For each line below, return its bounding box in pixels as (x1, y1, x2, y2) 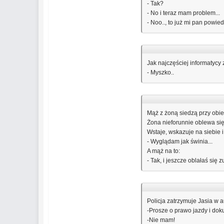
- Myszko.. (147, 69, 174, 76)
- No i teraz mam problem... (147, 9, 220, 16)
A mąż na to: (147, 147, 180, 154)
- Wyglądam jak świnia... (147, 138, 213, 145)
